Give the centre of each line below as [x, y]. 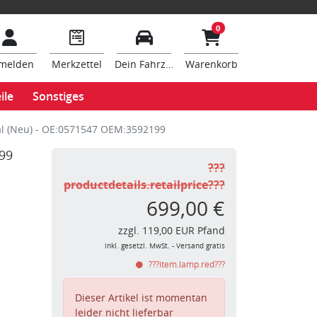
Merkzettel [77, 64]
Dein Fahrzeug [149, 64]
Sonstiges [59, 96]
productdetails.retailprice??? [144, 185]
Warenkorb [211, 64]
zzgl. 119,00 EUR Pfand [172, 230]
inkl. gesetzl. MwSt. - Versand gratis [165, 246]
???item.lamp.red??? [186, 264]
